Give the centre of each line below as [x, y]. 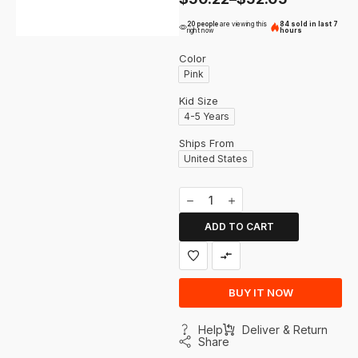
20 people [203, 24]
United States [216, 159]
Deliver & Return [284, 329]
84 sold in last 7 [309, 24]
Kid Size [199, 101]
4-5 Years [207, 117]
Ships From [207, 143]
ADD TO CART [239, 227]
